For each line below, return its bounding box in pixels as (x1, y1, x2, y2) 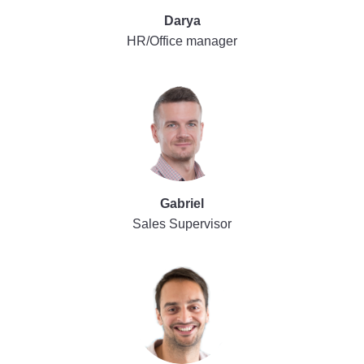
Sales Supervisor (132, 217, 232, 232)
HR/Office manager (127, 34, 237, 49)
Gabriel (160, 197, 204, 211)
